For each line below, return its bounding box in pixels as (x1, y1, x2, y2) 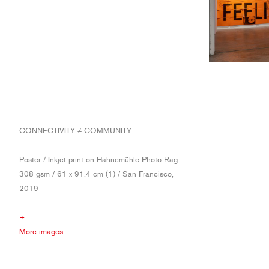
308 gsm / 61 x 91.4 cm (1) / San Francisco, (19, 169, 174, 178)
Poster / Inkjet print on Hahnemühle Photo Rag (19, 155, 178, 164)
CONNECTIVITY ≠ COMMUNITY (19, 126, 131, 135)
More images (19, 227, 63, 236)
